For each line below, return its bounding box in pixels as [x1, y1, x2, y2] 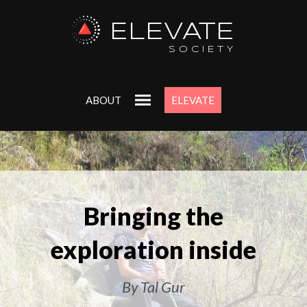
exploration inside [51, 235, 256, 265]
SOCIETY [169, 45, 237, 55]
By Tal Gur [122, 277, 185, 296]
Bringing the [84, 201, 223, 232]
